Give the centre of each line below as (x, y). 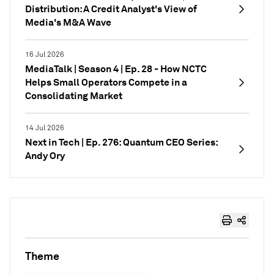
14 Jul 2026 (45, 128)
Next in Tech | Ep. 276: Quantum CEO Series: (121, 142)
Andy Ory (45, 156)
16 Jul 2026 (45, 55)
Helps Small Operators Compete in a (106, 82)
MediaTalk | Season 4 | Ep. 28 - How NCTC (116, 69)
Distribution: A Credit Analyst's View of (111, 9)
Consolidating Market (74, 96)
